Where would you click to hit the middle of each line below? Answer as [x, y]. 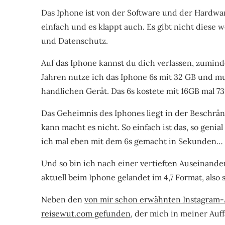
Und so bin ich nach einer [91, 163]
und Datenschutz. [75, 41]
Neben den [63, 200]
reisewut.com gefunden [86, 214]
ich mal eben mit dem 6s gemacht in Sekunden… [132, 141]
